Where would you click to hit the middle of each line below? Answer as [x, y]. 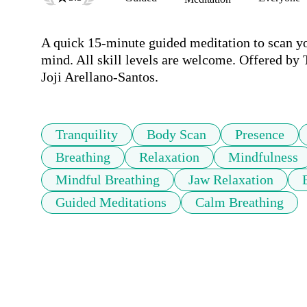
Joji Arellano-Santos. [100, 77]
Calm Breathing [240, 202]
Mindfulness [263, 157]
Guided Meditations [111, 202]
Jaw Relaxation [231, 180]
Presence [260, 135]
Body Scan [176, 135]
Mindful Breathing [108, 180]
